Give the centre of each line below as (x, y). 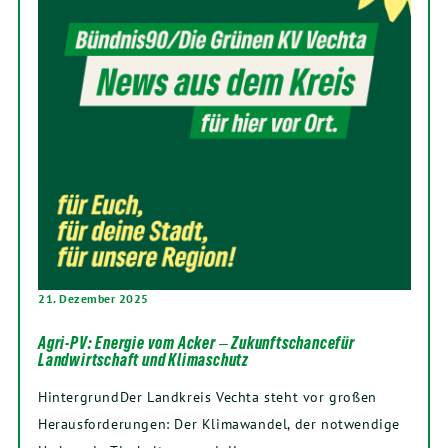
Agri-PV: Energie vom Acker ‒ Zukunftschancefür (196, 342)
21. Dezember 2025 (93, 298)
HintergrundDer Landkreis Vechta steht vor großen (207, 396)
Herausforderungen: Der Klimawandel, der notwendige (219, 423)
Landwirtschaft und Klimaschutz (144, 359)
